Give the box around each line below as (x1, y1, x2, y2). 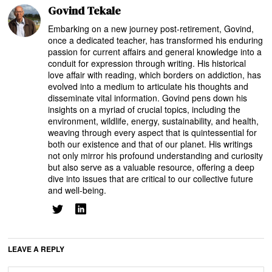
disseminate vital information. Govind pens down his (48, 91, 248, 104)
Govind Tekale (48, 2, 121, 18)
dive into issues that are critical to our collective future (48, 172, 254, 185)
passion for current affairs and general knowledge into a (48, 45, 262, 58)
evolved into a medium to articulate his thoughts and (48, 80, 249, 92)
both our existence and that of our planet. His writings (48, 137, 253, 150)
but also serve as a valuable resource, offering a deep (48, 160, 255, 173)
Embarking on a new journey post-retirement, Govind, (48, 22, 254, 35)
